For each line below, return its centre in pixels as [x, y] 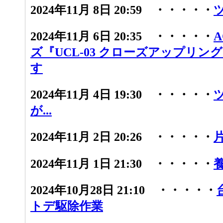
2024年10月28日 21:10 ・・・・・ [123, 190]
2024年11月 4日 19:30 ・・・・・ [122, 95]
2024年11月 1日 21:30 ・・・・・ [122, 164]
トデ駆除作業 [67, 206]
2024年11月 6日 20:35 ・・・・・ [122, 36]
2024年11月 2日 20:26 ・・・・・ [122, 137]
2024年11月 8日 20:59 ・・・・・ [122, 10]
